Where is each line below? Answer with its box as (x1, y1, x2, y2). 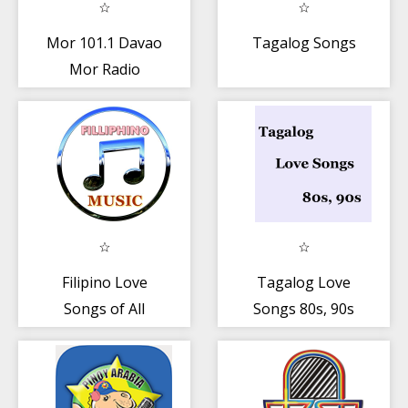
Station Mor (63, 85, 146, 106)
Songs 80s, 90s (253, 298, 354, 319)
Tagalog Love (257, 271, 351, 292)
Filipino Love (61, 271, 148, 292)
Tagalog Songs (251, 32, 356, 53)
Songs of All (64, 298, 145, 319)
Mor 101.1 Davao (46, 32, 162, 53)
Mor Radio (68, 58, 140, 79)
